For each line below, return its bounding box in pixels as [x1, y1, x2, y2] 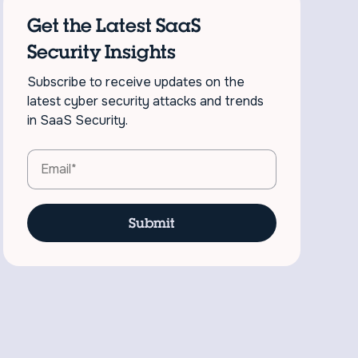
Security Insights [27, 39, 177, 63]
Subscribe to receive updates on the [27, 73, 245, 90]
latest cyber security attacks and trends [27, 92, 265, 109]
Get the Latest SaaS [27, 13, 201, 37]
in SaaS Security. [27, 111, 129, 129]
